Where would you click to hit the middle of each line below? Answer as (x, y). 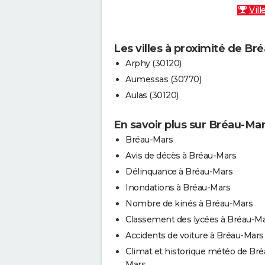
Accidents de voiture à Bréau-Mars (195, 236)
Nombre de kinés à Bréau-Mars (189, 204)
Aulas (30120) (152, 96)
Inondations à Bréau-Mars (178, 188)
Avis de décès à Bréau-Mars (181, 156)
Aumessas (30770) (163, 80)
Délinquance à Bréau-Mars (179, 172)
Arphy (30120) (153, 64)
